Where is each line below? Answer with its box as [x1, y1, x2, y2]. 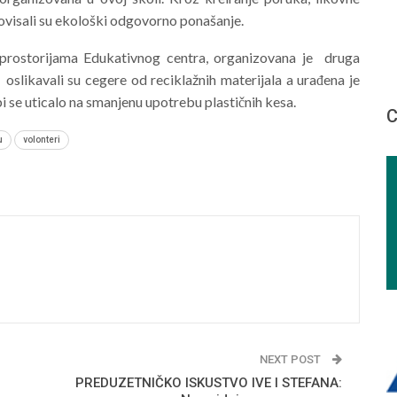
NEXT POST [260, 352, 324, 366]
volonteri [23, 134, 60, 144]
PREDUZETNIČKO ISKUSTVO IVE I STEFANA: [75, 374, 343, 391]
